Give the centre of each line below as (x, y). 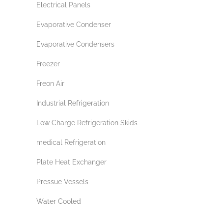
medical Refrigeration (71, 142)
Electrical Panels (63, 5)
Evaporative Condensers (75, 44)
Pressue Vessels (62, 182)
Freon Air (50, 83)
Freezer (48, 64)
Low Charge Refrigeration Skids (87, 123)
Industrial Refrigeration (73, 103)
